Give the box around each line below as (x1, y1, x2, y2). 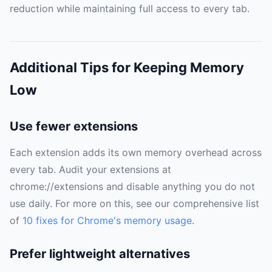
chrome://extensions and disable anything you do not (10, 180, 255, 192)
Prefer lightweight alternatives (10, 246, 190, 261)
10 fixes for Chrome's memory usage (22, 214, 192, 226)
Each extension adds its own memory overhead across (10, 146, 262, 158)
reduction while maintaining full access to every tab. (10, 2, 250, 15)
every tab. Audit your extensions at (10, 163, 171, 175)
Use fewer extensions (10, 118, 138, 134)
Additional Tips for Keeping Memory (10, 59, 244, 75)
